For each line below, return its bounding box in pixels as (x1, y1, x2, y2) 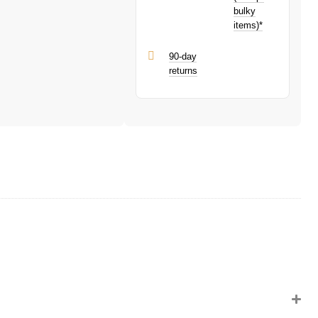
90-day (168, 51, 197, 62)
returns (168, 65, 197, 76)
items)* (234, 20, 263, 31)
